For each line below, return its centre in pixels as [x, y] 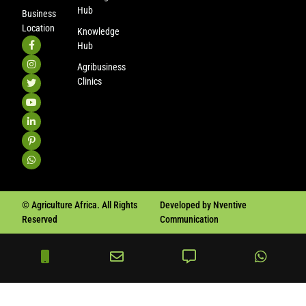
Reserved [40, 220]
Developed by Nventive [203, 205]
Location [39, 28]
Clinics [90, 81]
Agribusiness [102, 67]
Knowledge [99, 31]
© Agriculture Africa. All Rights [80, 205]
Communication [189, 220]
